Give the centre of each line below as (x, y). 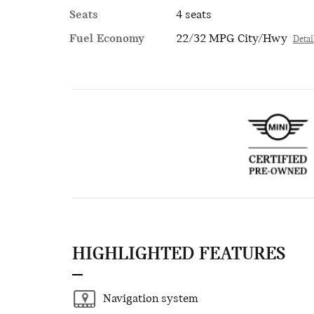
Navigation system (151, 299)
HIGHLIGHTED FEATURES (179, 255)
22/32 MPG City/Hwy (231, 39)
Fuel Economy (107, 39)
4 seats (193, 15)
